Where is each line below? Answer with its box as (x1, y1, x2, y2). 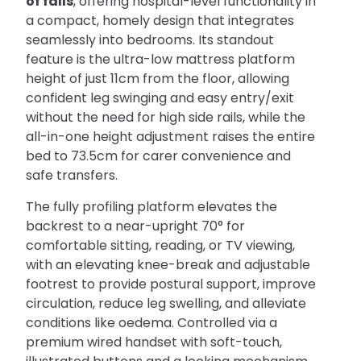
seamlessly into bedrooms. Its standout (26, 31, 275, 50)
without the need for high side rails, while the (26, 108, 306, 127)
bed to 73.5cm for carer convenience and (26, 147, 292, 166)
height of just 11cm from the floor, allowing (26, 69, 290, 89)
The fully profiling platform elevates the (26, 197, 278, 216)
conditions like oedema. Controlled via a (26, 313, 278, 332)
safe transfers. (26, 166, 118, 185)
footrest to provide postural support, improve (26, 274, 317, 293)
